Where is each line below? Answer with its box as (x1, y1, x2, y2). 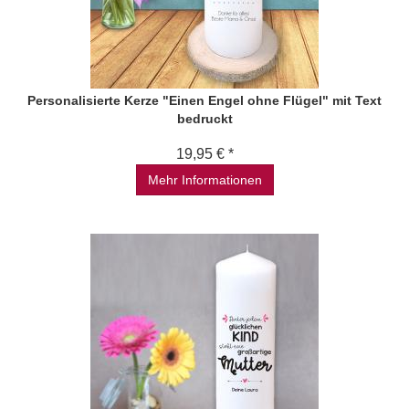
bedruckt (176, 111, 233, 126)
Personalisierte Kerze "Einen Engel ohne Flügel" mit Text (27, 93, 382, 108)
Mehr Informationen (147, 173, 262, 187)
